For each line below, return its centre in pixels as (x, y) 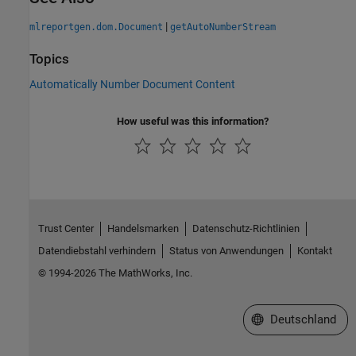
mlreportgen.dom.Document (96, 27)
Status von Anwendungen (226, 251)
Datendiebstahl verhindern (97, 251)
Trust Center (66, 229)
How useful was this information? (193, 121)
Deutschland (303, 320)
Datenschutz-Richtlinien (246, 229)
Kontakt (314, 251)
